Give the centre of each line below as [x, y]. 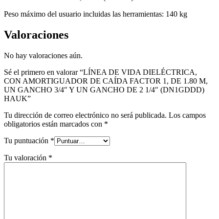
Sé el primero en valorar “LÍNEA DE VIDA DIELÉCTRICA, [100, 72]
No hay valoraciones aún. [43, 55]
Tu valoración [26, 157]
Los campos [187, 115]
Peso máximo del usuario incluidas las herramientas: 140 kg [96, 14]
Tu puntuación [27, 140]
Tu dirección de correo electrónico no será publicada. [85, 115]
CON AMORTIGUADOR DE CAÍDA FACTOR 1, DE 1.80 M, [106, 81]
